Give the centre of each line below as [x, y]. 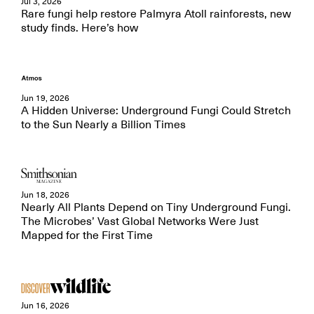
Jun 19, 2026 [45, 98]
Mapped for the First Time [87, 235]
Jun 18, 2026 [45, 195]
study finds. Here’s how [80, 28]
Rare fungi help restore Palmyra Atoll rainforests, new [156, 14]
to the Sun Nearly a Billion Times [103, 125]
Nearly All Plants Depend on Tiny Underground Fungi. [156, 207]
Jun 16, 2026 [45, 306]
